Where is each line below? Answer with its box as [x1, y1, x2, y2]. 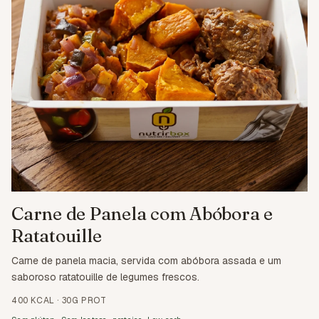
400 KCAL [11, 295, 55, 307]
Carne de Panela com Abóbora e [11, 203, 273, 225]
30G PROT [61, 295, 107, 307]
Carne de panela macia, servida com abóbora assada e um [11, 254, 281, 268]
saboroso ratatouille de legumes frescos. [11, 271, 199, 284]
